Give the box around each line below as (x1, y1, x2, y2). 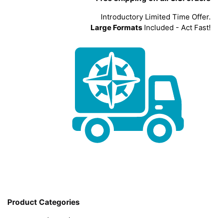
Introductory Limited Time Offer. (101, 12, 211, 21)
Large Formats (91, 22, 142, 32)
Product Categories (7, 198, 80, 207)
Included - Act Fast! (142, 22, 211, 32)
